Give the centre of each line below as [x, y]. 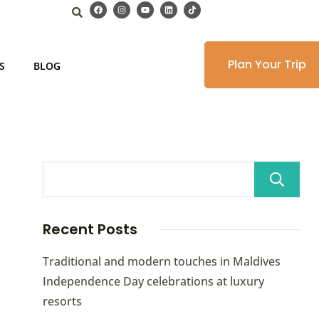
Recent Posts [90, 230]
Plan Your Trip [267, 64]
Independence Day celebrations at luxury [153, 282]
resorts [62, 302]
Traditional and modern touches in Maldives [161, 262]
